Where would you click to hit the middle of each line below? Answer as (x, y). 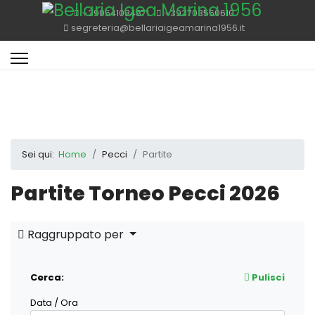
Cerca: (47, 277)
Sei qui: (40, 154)
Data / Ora (54, 303)
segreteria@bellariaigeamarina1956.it (158, 28)
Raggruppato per (76, 234)
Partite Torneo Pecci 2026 (145, 193)
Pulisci (267, 277)
